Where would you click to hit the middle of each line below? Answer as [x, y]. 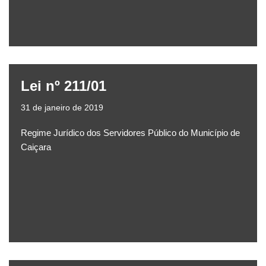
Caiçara [36, 147]
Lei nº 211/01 [64, 86]
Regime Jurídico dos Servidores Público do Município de [130, 133]
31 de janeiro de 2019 [62, 108]
